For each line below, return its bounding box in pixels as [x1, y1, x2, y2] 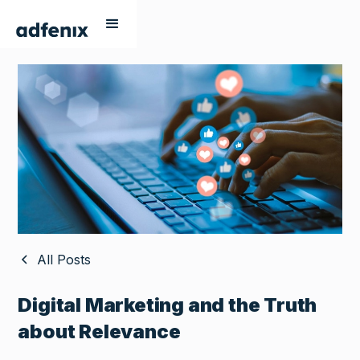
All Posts [37, 252, 92, 268]
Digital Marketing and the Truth [18, 293, 317, 317]
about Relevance [18, 320, 181, 344]
